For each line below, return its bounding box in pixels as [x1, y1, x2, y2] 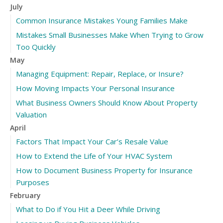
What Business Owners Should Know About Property [16, 97, 198, 108]
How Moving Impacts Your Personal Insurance [16, 83, 175, 93]
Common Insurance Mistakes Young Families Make [16, 15, 188, 25]
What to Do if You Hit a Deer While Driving [16, 204, 160, 214]
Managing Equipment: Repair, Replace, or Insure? [16, 68, 184, 79]
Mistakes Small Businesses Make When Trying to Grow [16, 29, 204, 40]
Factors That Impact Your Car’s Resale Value [16, 136, 168, 146]
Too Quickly [16, 41, 56, 52]
